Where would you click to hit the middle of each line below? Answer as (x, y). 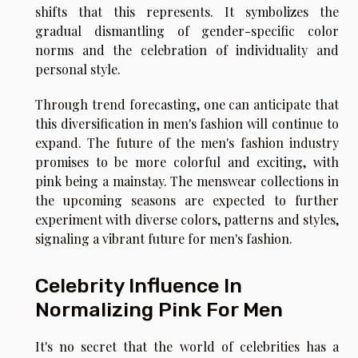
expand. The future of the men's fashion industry (187, 142)
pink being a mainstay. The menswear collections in (187, 181)
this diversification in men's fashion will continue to (187, 123)
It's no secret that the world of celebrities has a (187, 347)
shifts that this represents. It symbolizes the (187, 11)
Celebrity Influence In (139, 286)
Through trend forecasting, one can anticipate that (187, 104)
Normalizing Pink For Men (159, 310)
